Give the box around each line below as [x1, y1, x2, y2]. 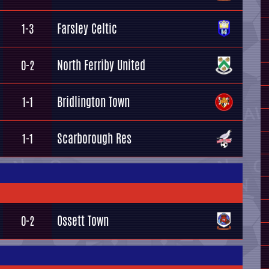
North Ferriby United [57, 56, 145, 74]
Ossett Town [57, 212, 109, 229]
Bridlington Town [57, 93, 130, 110]
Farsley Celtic [57, 20, 117, 37]
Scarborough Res [57, 130, 131, 147]
